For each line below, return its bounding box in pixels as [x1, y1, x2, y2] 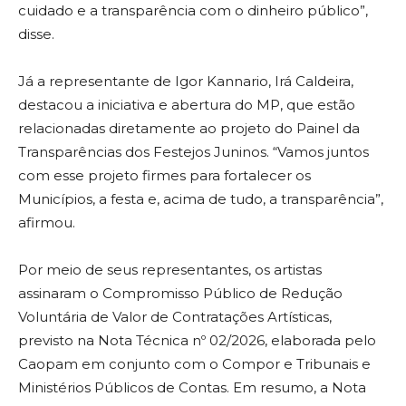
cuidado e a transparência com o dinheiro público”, [18, 2, 368, 20]
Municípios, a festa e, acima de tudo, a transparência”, [18, 190, 383, 208]
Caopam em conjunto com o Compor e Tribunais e [18, 355, 371, 373]
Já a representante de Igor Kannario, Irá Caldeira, [18, 72, 353, 91]
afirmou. [18, 214, 75, 232]
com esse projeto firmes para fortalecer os [18, 167, 311, 185]
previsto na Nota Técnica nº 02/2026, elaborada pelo [18, 332, 376, 350]
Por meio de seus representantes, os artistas [18, 261, 322, 279]
